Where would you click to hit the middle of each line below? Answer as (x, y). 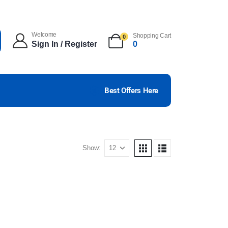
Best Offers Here (131, 91)
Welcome (44, 34)
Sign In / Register (65, 44)
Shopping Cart (152, 36)
